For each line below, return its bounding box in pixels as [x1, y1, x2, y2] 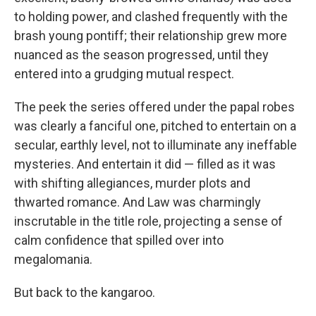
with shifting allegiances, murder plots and [14, 176, 250, 191]
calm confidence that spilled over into [14, 233, 224, 248]
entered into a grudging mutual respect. [14, 66, 234, 82]
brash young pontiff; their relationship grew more [14, 28, 287, 44]
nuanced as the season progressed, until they [14, 47, 269, 63]
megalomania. [14, 252, 92, 267]
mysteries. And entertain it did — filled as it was [14, 157, 276, 172]
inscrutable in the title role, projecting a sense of [14, 214, 283, 229]
